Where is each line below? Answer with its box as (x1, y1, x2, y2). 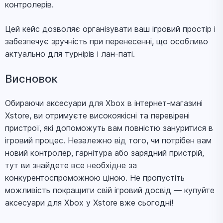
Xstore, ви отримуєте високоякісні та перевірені (5, 111, 190, 120)
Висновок (5, 72, 58, 85)
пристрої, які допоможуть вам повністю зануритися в (5, 123, 213, 133)
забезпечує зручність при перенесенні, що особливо (5, 36, 208, 46)
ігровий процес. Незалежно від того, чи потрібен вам (5, 135, 212, 145)
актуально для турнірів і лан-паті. (5, 49, 135, 59)
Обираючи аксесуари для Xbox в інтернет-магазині (5, 98, 203, 108)
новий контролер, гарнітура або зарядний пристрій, (5, 148, 204, 158)
